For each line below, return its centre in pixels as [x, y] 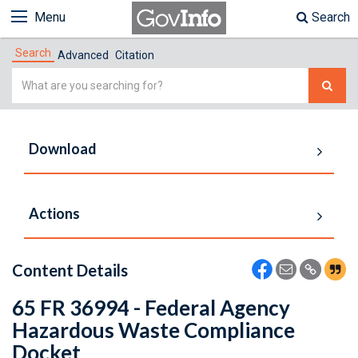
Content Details [70, 270]
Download [63, 149]
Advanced [83, 55]
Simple [32, 77]
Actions [54, 213]
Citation [135, 55]
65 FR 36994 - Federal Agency [151, 308]
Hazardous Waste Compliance [153, 330]
